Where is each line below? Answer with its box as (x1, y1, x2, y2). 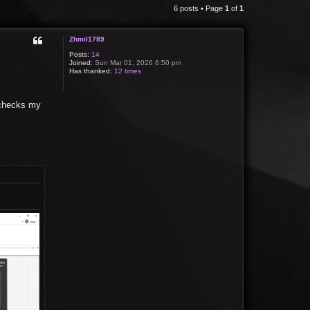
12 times (114, 67, 142, 75)
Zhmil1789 (69, 35, 105, 43)
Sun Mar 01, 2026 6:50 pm (93, 59, 182, 66)
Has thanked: (69, 67, 113, 75)
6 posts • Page (174, 4, 225, 12)
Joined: (69, 59, 93, 66)
